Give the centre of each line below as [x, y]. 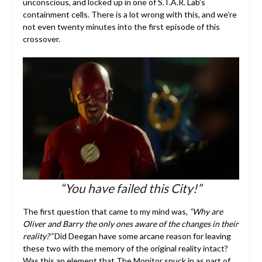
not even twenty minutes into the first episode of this [121, 26]
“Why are [206, 211]
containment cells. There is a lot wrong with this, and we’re [130, 14]
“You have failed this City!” [131, 188]
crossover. [41, 39]
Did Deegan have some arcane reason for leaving [142, 236]
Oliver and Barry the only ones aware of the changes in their [130, 223]
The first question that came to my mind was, [106, 211]
